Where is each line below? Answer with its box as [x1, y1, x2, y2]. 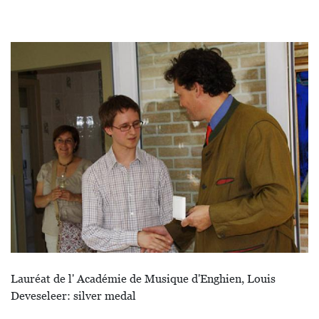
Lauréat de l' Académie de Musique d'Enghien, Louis [11, 272, 276, 286]
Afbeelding [10, 43, 65, 57]
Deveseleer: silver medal [11, 289, 136, 303]
